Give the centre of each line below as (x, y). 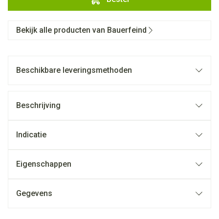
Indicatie (31, 135)
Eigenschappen (44, 164)
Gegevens (34, 193)
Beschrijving (38, 105)
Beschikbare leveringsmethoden (74, 70)
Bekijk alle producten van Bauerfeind (81, 30)
